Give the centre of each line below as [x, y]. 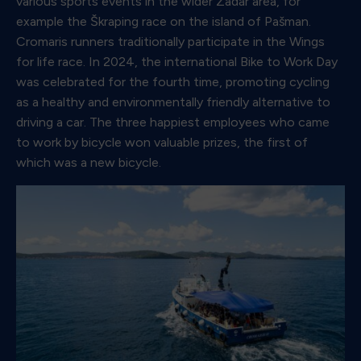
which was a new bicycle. [89, 163]
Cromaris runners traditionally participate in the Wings [170, 42]
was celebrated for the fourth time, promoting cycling [173, 82]
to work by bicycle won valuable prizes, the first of [162, 143]
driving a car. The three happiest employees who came [173, 122]
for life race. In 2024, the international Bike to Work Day [177, 62]
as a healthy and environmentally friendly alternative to [173, 102]
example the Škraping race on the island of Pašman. [164, 22]
